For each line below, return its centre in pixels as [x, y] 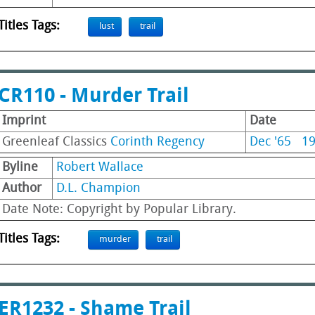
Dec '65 [270, 142]
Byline [20, 168]
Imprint [24, 121]
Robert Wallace [100, 168]
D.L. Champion [98, 189]
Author [22, 189]
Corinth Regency [157, 142]
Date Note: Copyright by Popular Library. [119, 210]
